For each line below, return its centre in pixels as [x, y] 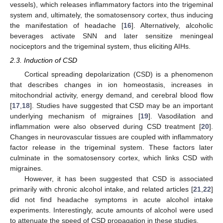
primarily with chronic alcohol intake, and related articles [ [102, 189]
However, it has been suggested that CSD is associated [118, 178]
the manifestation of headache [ [67, 25]
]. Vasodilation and [181, 116]
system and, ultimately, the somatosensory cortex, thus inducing [111, 15]
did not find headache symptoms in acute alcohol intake [111, 199]
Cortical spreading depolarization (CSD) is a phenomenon [118, 74]
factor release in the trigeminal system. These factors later [111, 147]
